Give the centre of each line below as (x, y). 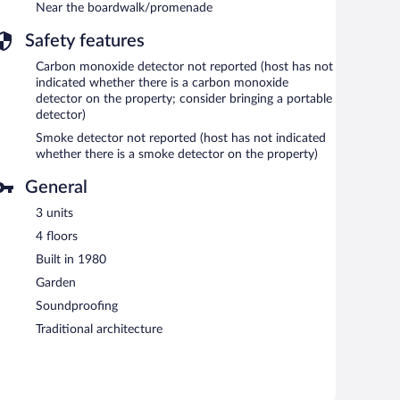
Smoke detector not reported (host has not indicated (181, 138)
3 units (54, 213)
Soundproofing (77, 306)
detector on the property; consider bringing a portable (184, 99)
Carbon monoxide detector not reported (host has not (184, 67)
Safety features (85, 41)
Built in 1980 (71, 259)
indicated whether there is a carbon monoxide (162, 83)
